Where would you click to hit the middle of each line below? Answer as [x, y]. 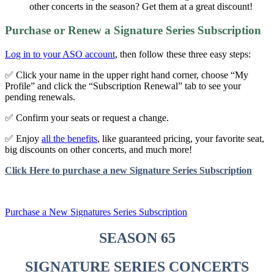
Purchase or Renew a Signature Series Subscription [133, 30]
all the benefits [69, 138]
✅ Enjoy [23, 138]
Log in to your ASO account [60, 54]
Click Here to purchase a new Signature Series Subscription [128, 170]
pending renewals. [40, 97]
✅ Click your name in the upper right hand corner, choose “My [127, 75]
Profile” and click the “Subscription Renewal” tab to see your [123, 86]
